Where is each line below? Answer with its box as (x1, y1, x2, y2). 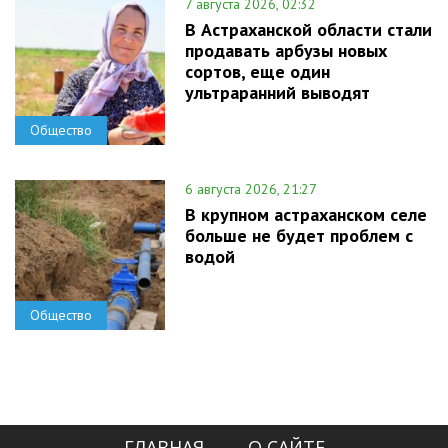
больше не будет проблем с (185, 224, 413, 248)
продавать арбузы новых (185, 39, 387, 63)
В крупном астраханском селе (185, 203, 427, 227)
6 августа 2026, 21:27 (185, 180, 317, 199)
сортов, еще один (185, 60, 330, 84)
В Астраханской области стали (185, 18, 432, 42)
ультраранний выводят (185, 81, 370, 105)
